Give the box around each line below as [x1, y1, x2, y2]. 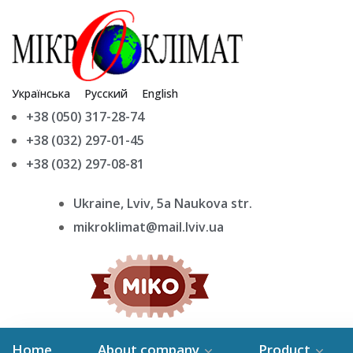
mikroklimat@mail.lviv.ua [73, 218, 224, 236]
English [142, 86, 178, 102]
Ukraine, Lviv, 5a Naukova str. [73, 195, 252, 213]
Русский [84, 86, 128, 102]
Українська [12, 86, 70, 102]
